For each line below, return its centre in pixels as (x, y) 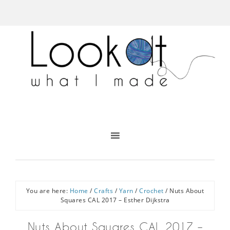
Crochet (151, 191)
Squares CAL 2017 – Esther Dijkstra (115, 200)
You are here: (48, 191)
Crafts (104, 191)
